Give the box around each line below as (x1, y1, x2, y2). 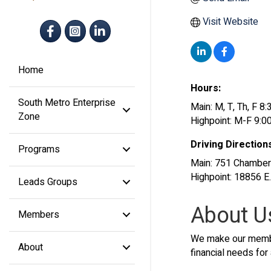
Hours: (191, 81, 221, 96)
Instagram (64, 18, 106, 33)
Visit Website (203, 15, 258, 29)
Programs (18, 142, 60, 157)
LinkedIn (88, 18, 125, 33)
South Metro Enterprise (18, 95, 116, 110)
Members (18, 207, 59, 222)
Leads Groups (18, 174, 77, 189)
